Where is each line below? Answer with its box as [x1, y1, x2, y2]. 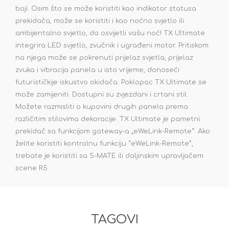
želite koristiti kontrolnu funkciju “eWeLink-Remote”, [15, 140, 193, 148]
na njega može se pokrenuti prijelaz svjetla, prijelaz [15, 54, 193, 62]
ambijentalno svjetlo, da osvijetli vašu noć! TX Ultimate [15, 30, 205, 37]
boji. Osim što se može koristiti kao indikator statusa [15, 5, 196, 13]
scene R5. [15, 165, 49, 172]
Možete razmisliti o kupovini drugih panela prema [15, 103, 188, 111]
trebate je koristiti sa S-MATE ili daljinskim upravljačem [15, 152, 203, 160]
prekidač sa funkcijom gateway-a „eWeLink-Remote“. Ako [15, 128, 210, 135]
